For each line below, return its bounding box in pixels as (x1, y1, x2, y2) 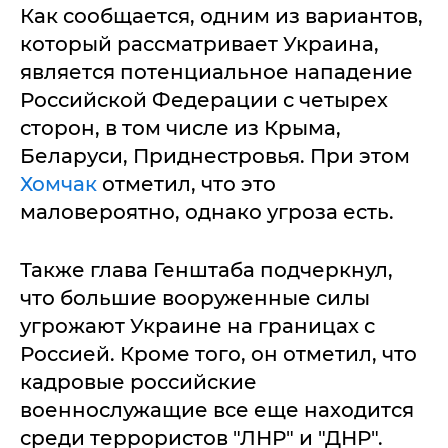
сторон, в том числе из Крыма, (20, 116, 341, 140)
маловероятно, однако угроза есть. (20, 200, 394, 224)
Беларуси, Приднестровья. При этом (20, 144, 410, 168)
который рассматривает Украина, (20, 32, 379, 56)
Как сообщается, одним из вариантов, (20, 4, 423, 28)
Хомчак (20, 172, 97, 196)
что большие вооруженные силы (20, 286, 370, 310)
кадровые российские (20, 370, 257, 394)
